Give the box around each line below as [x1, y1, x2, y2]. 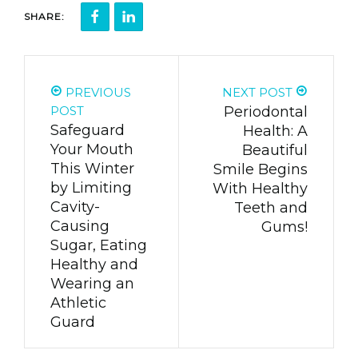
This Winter [50, 160, 134, 178]
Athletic [50, 294, 106, 312]
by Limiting [50, 179, 132, 197]
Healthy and [50, 256, 138, 274]
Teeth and [234, 199, 308, 217]
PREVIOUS [62, 85, 131, 101]
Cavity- [50, 198, 100, 217]
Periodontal [224, 103, 308, 121]
